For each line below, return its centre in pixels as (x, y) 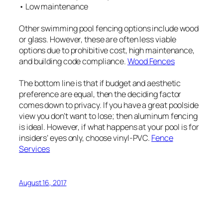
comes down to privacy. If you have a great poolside (109, 105)
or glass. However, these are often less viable (98, 40)
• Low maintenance (54, 7)
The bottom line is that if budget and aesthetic (100, 83)
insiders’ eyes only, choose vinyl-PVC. (85, 138)
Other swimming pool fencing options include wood (109, 29)
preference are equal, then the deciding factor (100, 94)
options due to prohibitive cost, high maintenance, (107, 51)
